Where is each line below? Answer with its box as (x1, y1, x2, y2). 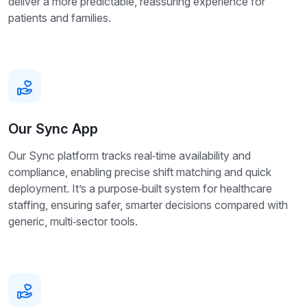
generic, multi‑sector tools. (8, 214, 138, 229)
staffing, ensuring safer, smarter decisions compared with (8, 198, 288, 212)
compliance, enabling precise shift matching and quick (8, 165, 271, 180)
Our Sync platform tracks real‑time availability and (8, 149, 251, 163)
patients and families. (8, 11, 111, 25)
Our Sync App (8, 121, 98, 138)
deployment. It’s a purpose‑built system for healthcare (8, 182, 272, 196)
